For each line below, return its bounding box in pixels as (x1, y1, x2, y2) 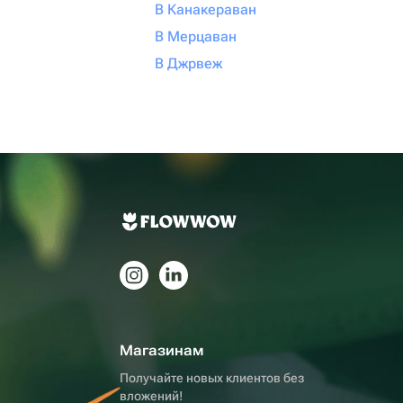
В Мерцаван (155, 28, 237, 45)
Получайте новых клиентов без (120, 371, 305, 385)
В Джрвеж (155, 55, 222, 72)
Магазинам (120, 342, 204, 359)
